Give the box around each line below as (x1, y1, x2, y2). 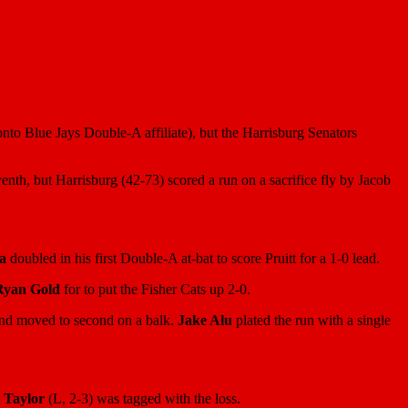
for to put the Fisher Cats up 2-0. (60, 280, 250, 297)
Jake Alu (178, 311, 232, 328)
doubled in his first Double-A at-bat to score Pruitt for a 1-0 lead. (6, 250, 380, 266)
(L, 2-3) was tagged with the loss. (45, 390, 240, 406)
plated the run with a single (232, 311, 391, 328)
